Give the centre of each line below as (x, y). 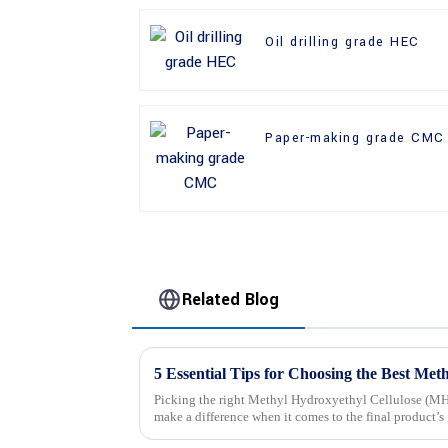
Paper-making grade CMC (355, 138)
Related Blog (231, 299)
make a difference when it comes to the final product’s (299, 416)
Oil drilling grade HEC (342, 42)
